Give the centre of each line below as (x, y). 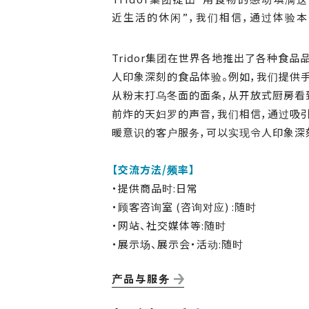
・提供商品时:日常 (155, 188)
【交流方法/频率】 (153, 170)
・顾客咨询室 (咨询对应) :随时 (184, 207)
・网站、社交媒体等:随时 (169, 226)
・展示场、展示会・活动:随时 (178, 244)
